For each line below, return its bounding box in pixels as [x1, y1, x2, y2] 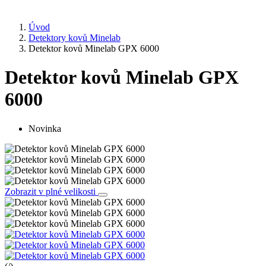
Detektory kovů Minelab [28, 32, 121, 43]
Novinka [28, 123, 61, 134]
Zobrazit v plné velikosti [5, 186, 98, 197]
